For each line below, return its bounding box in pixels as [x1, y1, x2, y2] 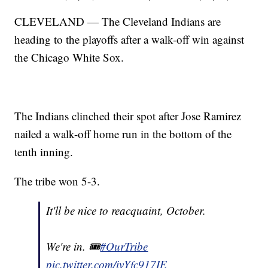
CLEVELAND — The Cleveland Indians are [14, 14, 221, 29]
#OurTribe [100, 239, 148, 254]
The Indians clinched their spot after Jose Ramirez [14, 108, 242, 124]
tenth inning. [14, 144, 74, 160]
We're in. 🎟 [46, 239, 100, 254]
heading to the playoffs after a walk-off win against [14, 32, 245, 47]
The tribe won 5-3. [14, 173, 100, 189]
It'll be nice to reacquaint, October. [46, 203, 206, 218]
